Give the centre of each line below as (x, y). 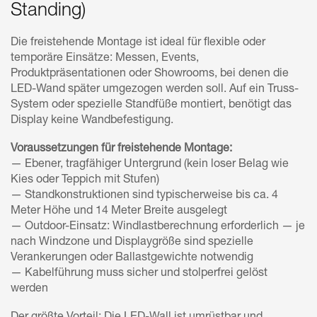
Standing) (48, 11)
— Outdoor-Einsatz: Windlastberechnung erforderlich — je (158, 227)
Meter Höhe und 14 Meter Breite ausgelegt (119, 211)
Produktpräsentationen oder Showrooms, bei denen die (150, 74)
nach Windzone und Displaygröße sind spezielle (132, 242)
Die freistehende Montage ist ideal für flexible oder (138, 43)
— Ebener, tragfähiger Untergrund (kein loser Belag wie (150, 165)
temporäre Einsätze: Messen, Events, (105, 58)
